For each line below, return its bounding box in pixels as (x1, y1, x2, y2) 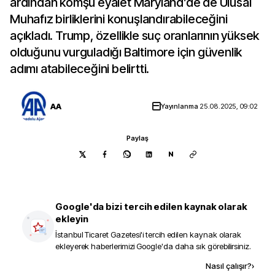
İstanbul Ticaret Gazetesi (55, 230, 141, 239)
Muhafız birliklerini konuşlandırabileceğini (10, 12, 228, 26)
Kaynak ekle (88, 260, 139, 271)
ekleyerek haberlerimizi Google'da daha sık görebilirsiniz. (55, 241, 251, 251)
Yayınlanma (160, 102, 200, 110)
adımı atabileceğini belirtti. (10, 61, 150, 76)
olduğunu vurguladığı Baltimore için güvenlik (10, 45, 242, 60)
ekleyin (55, 213, 88, 225)
